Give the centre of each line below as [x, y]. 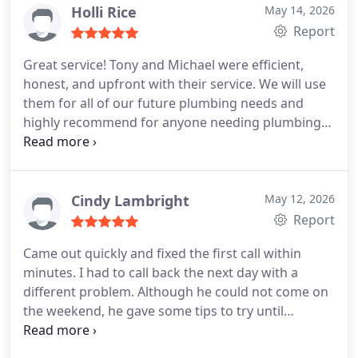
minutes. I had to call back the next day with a [161, 272]
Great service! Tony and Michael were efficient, [163, 65]
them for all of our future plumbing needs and [163, 103]
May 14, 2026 [300, 10]
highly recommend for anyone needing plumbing [172, 122]
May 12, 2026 [300, 199]
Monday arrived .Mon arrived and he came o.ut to [173, 330]
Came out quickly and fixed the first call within [162, 253]
